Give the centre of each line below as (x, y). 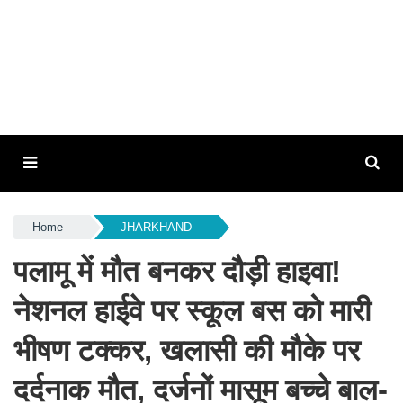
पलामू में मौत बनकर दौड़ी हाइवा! (177, 271)
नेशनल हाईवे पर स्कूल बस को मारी (192, 311)
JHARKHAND (156, 227)
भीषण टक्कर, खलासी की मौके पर (187, 350)
